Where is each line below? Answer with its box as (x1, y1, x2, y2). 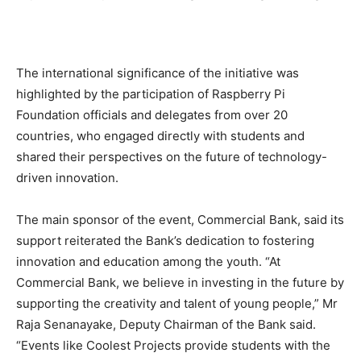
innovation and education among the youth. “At (16, 254, 280, 270)
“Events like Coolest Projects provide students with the (16, 338, 330, 354)
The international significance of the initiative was (16, 65, 299, 81)
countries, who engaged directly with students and (16, 128, 305, 144)
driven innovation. (16, 170, 118, 186)
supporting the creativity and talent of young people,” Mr (16, 296, 338, 312)
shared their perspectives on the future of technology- (16, 149, 327, 165)
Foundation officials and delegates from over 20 (16, 107, 288, 123)
